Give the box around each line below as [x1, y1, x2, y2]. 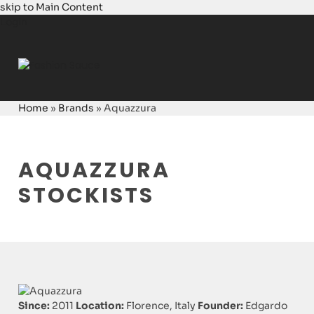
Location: [76, 299, 125, 313]
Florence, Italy [124, 299, 196, 313]
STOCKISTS [18, 180, 155, 210]
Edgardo [243, 299, 288, 313]
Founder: [198, 299, 244, 313]
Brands [58, 101, 95, 114]
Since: [18, 299, 50, 313]
